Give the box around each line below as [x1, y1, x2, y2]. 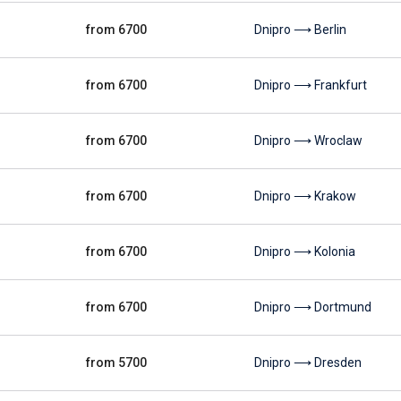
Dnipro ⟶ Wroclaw [254, 133, 363, 148]
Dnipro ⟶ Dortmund [254, 300, 371, 314]
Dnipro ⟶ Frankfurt [254, 78, 367, 92]
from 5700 [86, 355, 147, 370]
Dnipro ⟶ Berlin [254, 22, 346, 37]
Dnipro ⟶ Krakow [254, 189, 356, 203]
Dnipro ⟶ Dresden [254, 355, 362, 370]
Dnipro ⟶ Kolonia [254, 244, 355, 259]
